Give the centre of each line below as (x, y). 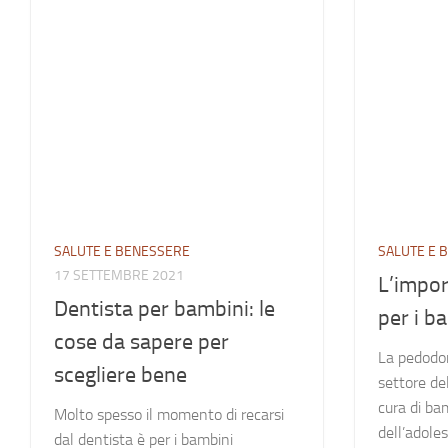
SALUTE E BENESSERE (122, 252)
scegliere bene (120, 374)
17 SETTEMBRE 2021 (119, 276)
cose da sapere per (141, 341)
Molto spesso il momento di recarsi (169, 414)
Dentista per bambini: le (164, 308)
